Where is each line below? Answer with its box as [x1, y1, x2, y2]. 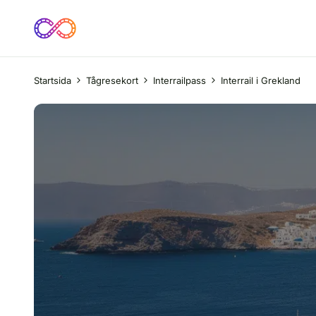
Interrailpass [153, 75, 206, 86]
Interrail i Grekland [221, 75, 300, 86]
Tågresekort [86, 75, 138, 86]
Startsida [34, 75, 71, 86]
